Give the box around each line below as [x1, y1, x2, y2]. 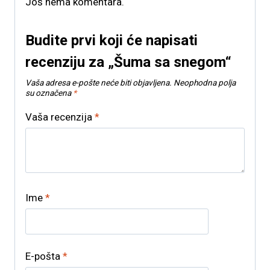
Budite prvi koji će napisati [25, 31, 198, 49]
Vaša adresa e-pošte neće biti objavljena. [25, 77, 172, 87]
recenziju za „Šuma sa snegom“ [25, 53, 231, 71]
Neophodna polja [174, 77, 236, 87]
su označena [25, 87, 73, 98]
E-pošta [25, 250, 63, 263]
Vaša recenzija [25, 111, 95, 124]
